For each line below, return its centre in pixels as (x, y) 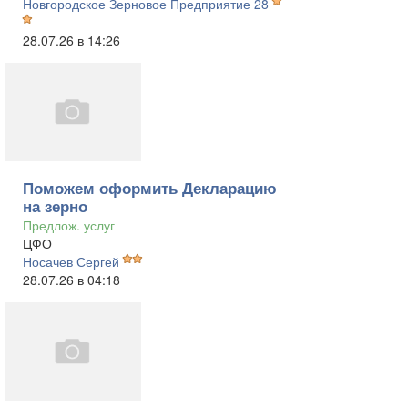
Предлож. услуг (69, 225)
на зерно (55, 206)
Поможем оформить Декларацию (150, 188)
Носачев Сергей (71, 261)
